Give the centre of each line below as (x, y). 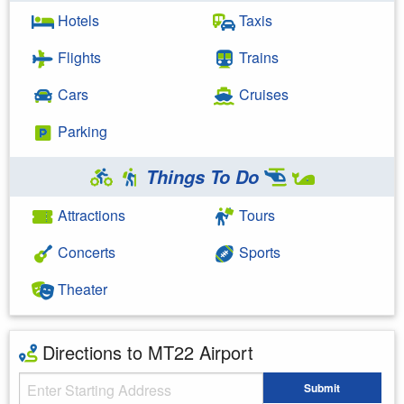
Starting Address (66, 383)
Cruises (262, 94)
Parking (81, 131)
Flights (78, 57)
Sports (258, 252)
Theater (81, 289)
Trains (257, 57)
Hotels (77, 20)
